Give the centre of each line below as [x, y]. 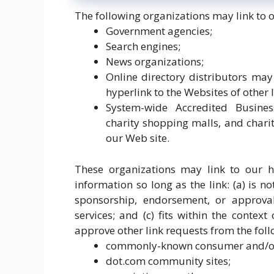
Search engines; [143, 46]
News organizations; [155, 61]
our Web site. [138, 138]
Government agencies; [159, 31]
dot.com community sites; [168, 261]
